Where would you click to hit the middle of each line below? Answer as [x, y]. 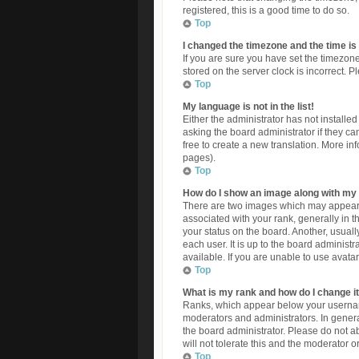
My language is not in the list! [248, 107]
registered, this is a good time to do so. [266, 10]
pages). [199, 158]
